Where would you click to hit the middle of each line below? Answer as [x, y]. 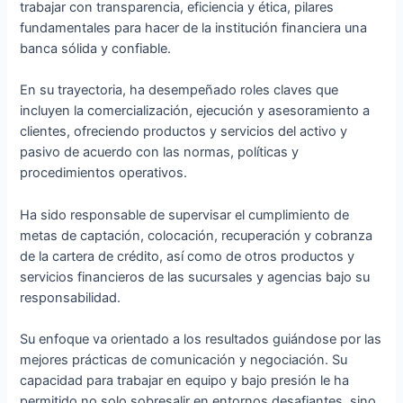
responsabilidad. [71, 297]
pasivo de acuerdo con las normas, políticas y [160, 152]
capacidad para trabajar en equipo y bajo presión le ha [185, 381]
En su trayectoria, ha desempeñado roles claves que [179, 90]
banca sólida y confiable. [96, 49]
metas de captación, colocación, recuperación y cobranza [197, 235]
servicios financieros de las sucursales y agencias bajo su [195, 277]
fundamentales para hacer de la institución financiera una [194, 28]
